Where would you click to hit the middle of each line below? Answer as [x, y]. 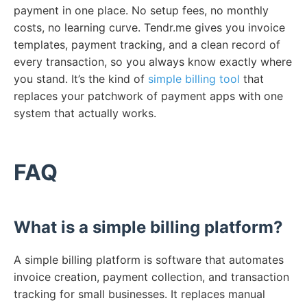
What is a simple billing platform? [148, 227]
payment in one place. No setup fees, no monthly [141, 10]
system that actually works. [85, 113]
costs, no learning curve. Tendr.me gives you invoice [149, 27]
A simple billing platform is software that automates [149, 259]
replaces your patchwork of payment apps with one [148, 96]
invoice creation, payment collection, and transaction [151, 277]
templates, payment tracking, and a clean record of [147, 44]
